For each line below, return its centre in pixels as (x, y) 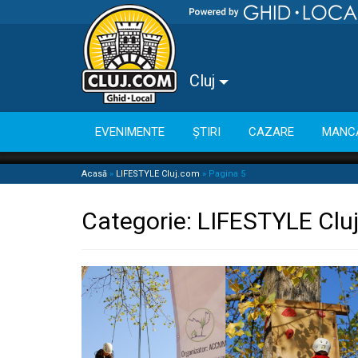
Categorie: (139, 221)
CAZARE (271, 131)
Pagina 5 (227, 174)
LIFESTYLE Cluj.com (158, 174)
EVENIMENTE (130, 131)
